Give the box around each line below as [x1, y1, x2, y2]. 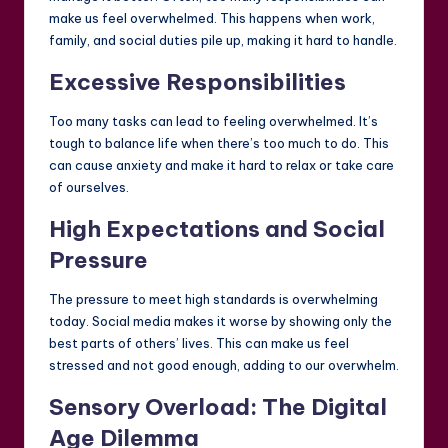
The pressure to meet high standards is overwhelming [49, 291, 378, 308]
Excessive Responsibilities [49, 68, 346, 97]
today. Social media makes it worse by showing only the [49, 313, 392, 330]
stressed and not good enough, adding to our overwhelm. [49, 357, 399, 374]
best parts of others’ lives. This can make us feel [49, 335, 349, 352]
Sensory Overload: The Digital [49, 393, 387, 422]
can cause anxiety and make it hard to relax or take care [49, 157, 394, 174]
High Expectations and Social [49, 215, 385, 244]
